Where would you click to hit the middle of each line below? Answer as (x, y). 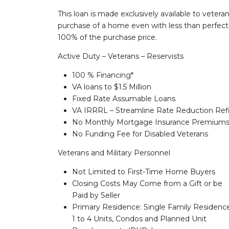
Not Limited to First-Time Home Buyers (143, 171)
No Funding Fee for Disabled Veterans (140, 134)
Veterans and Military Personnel (114, 153)
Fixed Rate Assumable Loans (123, 98)
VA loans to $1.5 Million (111, 87)
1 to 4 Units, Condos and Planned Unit (139, 219)
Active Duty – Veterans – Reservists (120, 56)
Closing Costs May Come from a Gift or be (147, 183)
